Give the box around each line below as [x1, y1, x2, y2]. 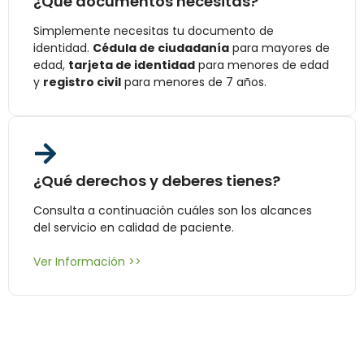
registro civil [43, 74, 121, 91]
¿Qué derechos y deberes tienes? [33, 171, 280, 192]
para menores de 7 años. [121, 74, 266, 91]
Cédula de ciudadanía [93, 40, 229, 57]
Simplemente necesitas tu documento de [33, 23, 274, 40]
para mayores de [229, 40, 330, 57]
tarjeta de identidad [68, 57, 195, 74]
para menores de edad [195, 57, 329, 74]
